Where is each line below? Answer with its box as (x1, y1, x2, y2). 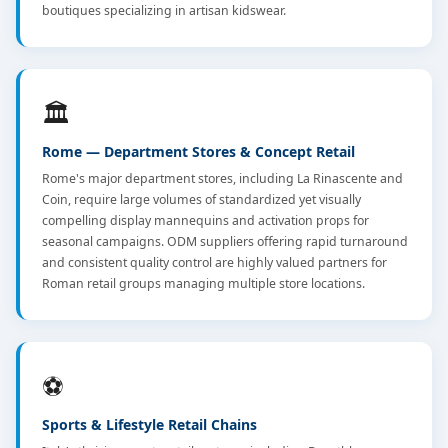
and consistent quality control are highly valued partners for (42, 254, 387, 271)
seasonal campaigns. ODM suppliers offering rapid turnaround (42, 233, 408, 250)
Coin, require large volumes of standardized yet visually (42, 191, 361, 208)
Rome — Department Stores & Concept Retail (42, 142, 355, 161)
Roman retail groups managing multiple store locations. (42, 275, 365, 292)
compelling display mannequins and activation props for (42, 212, 369, 229)
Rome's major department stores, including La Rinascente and (42, 170, 403, 187)
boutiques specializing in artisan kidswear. (42, 2, 286, 19)
